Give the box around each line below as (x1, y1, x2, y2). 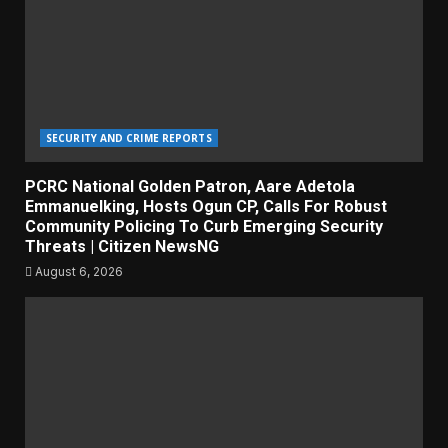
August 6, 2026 (32, 264, 123, 280)
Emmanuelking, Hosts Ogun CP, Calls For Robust (25, 197, 387, 217)
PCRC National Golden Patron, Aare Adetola (25, 177, 355, 197)
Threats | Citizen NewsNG (25, 237, 219, 257)
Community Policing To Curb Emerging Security (25, 217, 383, 237)
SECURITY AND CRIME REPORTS (46, 131, 212, 146)
